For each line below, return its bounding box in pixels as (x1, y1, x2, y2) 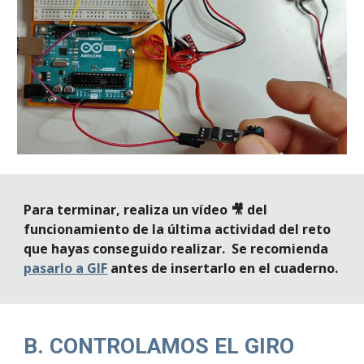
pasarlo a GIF (24, 259, 108, 277)
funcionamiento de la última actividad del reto (24, 220, 331, 238)
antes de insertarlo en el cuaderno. (107, 259, 339, 277)
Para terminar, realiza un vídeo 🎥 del (24, 201, 268, 219)
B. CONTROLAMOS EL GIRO (24, 333, 295, 359)
